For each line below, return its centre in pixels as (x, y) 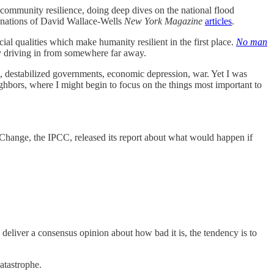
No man (252, 42)
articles (218, 21)
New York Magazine (165, 21)
